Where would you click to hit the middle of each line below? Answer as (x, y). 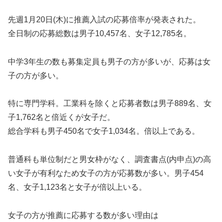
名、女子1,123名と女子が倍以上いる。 (77, 187)
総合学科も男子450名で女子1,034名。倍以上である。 (104, 131)
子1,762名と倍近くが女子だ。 (61, 117)
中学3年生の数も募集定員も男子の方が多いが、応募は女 (109, 61)
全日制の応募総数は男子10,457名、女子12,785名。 (100, 33)
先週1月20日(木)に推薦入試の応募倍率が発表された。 (104, 19)
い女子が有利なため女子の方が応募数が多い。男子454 (106, 173)
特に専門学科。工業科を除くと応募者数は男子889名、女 (110, 104)
